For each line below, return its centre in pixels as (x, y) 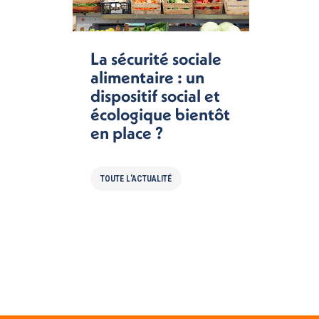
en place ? (127, 132)
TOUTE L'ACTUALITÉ (136, 178)
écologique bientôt (160, 114)
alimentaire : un (147, 77)
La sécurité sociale (156, 58)
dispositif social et (155, 95)
